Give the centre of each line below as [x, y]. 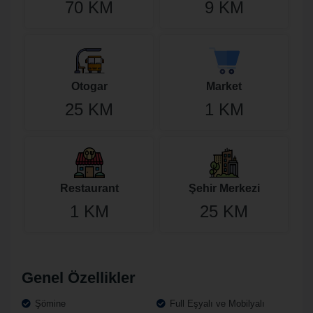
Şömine [49, 304]
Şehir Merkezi [224, 188]
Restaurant [89, 188]
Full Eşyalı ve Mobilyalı [216, 304]
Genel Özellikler [79, 278]
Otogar [89, 86]
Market [224, 86]
